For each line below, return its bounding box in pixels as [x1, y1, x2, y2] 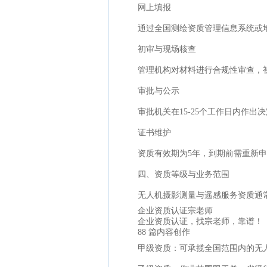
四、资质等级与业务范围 [138, 170, 229, 179]
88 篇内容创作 [138, 228, 190, 237]
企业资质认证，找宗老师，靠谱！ [138, 217, 263, 226]
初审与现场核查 [138, 45, 196, 54]
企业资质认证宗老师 [138, 206, 213, 215]
